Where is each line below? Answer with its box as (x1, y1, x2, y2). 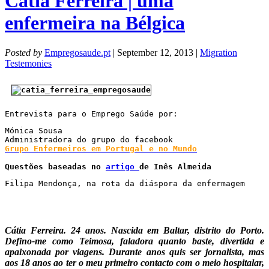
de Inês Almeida (139, 162, 211, 171)
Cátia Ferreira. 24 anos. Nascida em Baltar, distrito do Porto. (5, 225, 264, 235)
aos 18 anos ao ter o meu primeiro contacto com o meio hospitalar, (5, 257, 264, 268)
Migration (200, 47, 237, 58)
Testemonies (5, 58, 52, 68)
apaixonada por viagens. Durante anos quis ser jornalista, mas (5, 246, 264, 257)
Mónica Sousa (5, 125, 62, 135)
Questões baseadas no (5, 162, 106, 171)
